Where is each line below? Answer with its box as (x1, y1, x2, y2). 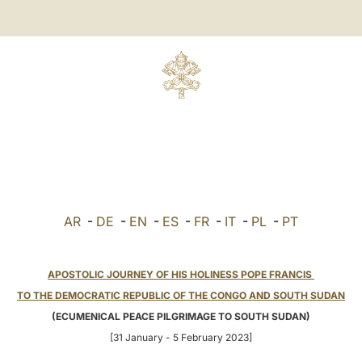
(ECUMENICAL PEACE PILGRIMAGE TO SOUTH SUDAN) (52, 310, 310, 322)
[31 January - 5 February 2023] (110, 331, 252, 343)
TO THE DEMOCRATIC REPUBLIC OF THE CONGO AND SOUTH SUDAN (17, 289, 345, 301)
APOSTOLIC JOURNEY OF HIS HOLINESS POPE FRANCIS (48, 268, 314, 280)
